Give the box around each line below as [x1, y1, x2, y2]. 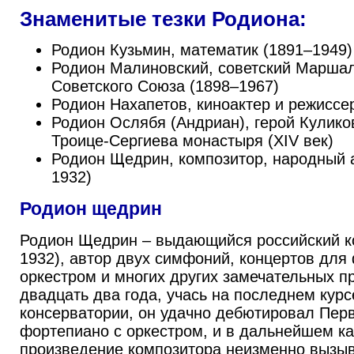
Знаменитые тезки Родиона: [20, 8, 307, 30]
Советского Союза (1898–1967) [51, 77, 279, 95]
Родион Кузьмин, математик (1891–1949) [51, 41, 352, 58]
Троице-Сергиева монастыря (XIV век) [51, 132, 333, 149]
